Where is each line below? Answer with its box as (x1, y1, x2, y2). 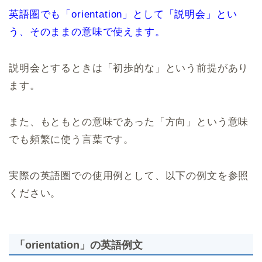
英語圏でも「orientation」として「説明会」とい (9, 9, 237, 20)
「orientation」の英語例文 (15, 239, 143, 251)
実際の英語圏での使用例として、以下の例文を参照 (9, 170, 249, 182)
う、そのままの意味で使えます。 (9, 26, 166, 38)
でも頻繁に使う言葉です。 (9, 134, 135, 146)
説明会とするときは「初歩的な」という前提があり (9, 63, 249, 74)
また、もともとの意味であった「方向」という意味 (9, 116, 249, 128)
